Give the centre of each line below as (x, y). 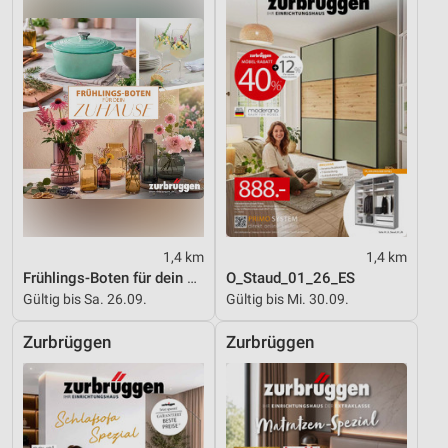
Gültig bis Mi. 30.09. (287, 298)
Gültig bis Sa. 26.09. (85, 298)
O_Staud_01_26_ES (290, 277)
